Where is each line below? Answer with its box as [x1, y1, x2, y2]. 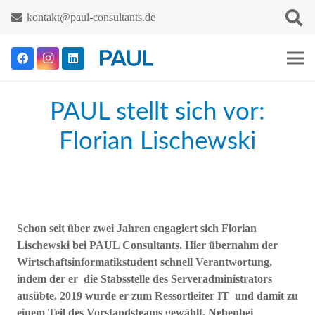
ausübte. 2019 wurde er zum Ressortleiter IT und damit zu [17, 289, 298, 302]
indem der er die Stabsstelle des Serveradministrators [17, 272, 272, 285]
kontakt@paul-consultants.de [27, 11, 156, 23]
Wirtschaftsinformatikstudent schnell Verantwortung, [17, 255, 272, 268]
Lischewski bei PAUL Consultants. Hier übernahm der [17, 238, 278, 251]
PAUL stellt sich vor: [50, 100, 265, 124]
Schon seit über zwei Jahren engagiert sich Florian [17, 221, 257, 234]
